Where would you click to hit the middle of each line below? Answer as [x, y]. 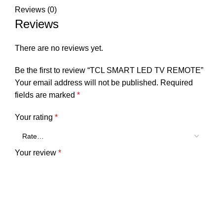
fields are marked [46, 95]
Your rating [35, 117]
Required [177, 82]
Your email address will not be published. [87, 82]
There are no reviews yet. [59, 48]
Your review [37, 152]
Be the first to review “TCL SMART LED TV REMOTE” [109, 70]
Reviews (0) [36, 9]
